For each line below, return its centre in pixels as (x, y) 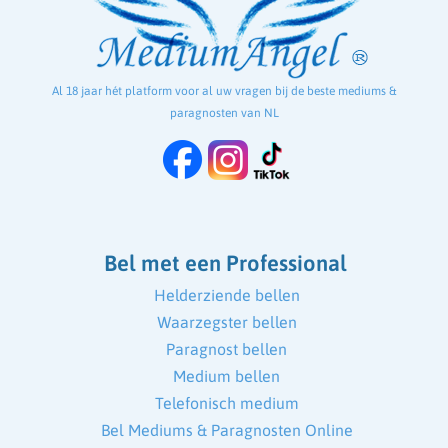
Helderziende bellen (226, 295)
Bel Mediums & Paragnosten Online (226, 430)
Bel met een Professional (225, 263)
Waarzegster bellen (226, 322)
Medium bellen (226, 376)
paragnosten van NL (224, 113)
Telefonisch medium (226, 403)
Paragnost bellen (226, 349)
